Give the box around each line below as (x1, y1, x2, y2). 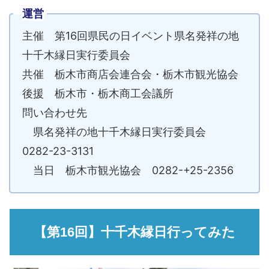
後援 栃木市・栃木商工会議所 (22, 87, 174, 100)
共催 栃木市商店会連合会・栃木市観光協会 (22, 68, 238, 81)
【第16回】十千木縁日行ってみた (34, 225, 235, 240)
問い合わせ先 (22, 106, 87, 119)
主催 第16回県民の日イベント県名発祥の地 (22, 29, 239, 43)
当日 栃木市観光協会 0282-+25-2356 (22, 164, 234, 177)
